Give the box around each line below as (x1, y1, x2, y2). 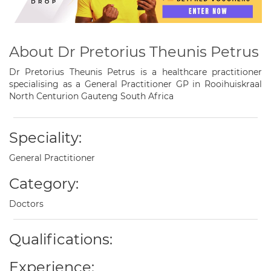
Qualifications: (9, 230, 113, 249)
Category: (9, 175, 79, 193)
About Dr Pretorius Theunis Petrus (9, 43, 259, 61)
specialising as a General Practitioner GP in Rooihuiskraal (9, 79, 262, 90)
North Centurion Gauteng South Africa (9, 91, 174, 102)
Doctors (9, 198, 44, 210)
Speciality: (9, 129, 82, 147)
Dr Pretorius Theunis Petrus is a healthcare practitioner (9, 67, 262, 78)
